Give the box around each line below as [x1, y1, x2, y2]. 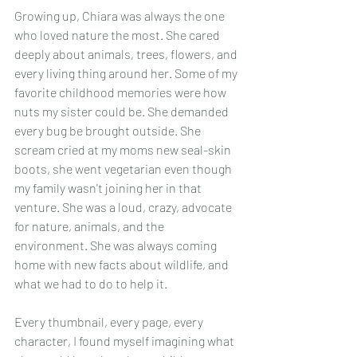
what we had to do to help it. [14, 276, 167, 292]
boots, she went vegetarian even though [14, 161, 234, 177]
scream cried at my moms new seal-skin [14, 142, 233, 158]
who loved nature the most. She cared [14, 27, 222, 43]
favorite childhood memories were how [14, 84, 229, 100]
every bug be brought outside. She [14, 123, 203, 139]
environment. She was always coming [14, 237, 219, 253]
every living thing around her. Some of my [14, 65, 240, 81]
